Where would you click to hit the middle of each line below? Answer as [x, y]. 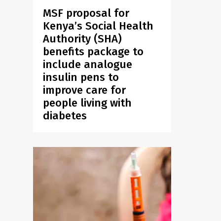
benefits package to [93, 51]
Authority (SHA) [83, 38]
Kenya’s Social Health [98, 26]
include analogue [88, 64]
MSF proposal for [86, 13]
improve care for [85, 90]
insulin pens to [81, 77]
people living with [88, 103]
